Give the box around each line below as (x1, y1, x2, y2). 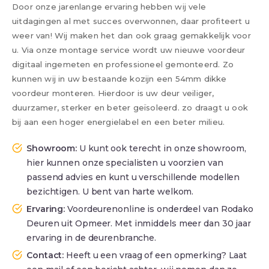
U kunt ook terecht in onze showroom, (77, 142, 246, 154)
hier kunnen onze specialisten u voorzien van (26, 157, 223, 168)
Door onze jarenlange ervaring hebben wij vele (12, 2, 207, 11)
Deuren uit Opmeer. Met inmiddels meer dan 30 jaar (26, 217, 252, 229)
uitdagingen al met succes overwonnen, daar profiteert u (12, 16, 250, 26)
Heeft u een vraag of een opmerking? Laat (64, 249, 247, 261)
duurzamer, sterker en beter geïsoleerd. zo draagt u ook (12, 103, 249, 112)
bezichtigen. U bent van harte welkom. (26, 186, 194, 197)
